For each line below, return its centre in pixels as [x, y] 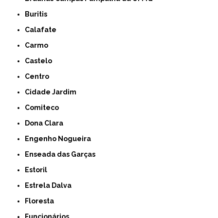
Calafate [43, 29]
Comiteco [45, 107]
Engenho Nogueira [60, 138]
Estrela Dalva [51, 185]
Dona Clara [47, 123]
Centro [40, 76]
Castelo [41, 61]
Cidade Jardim [53, 92]
